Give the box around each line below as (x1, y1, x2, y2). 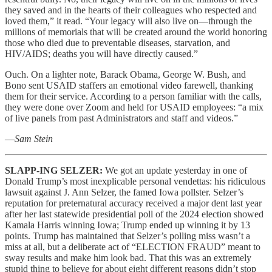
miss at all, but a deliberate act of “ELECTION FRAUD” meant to (5, 242, 260, 253)
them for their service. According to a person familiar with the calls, (5, 91, 262, 102)
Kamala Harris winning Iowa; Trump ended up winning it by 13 (5, 220, 250, 231)
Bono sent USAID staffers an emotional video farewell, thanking (5, 80, 253, 91)
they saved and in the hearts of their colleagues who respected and (5, 5, 257, 16)
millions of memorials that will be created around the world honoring (5, 27, 267, 38)
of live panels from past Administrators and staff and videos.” (5, 113, 238, 124)
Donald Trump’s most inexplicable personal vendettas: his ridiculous (5, 176, 265, 187)
